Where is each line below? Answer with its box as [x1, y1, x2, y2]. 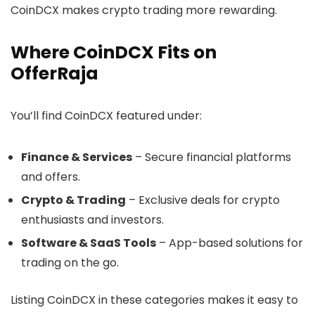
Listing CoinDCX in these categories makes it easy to [11, 292, 298, 309]
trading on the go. [21, 255, 119, 271]
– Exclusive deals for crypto [126, 192, 280, 209]
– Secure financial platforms [132, 149, 291, 166]
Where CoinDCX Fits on [11, 40, 217, 65]
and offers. [21, 169, 80, 186]
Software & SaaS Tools [21, 235, 156, 252]
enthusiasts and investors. [21, 212, 164, 229]
